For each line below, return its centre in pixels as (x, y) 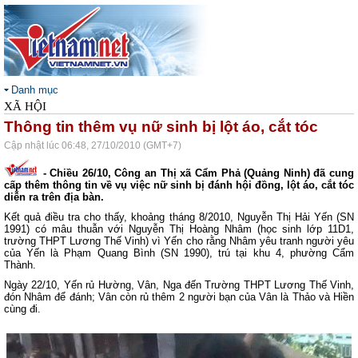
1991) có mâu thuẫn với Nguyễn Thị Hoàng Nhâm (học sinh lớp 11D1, (179, 229)
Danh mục (35, 90)
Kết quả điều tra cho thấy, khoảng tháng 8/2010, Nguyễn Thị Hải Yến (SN (179, 217)
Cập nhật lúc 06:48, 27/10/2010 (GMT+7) (93, 145)
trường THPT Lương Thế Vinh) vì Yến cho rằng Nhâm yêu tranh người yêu (179, 241)
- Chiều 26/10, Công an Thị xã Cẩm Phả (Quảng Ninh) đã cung (197, 173)
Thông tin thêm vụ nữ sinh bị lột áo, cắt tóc (161, 127)
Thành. (20, 265)
